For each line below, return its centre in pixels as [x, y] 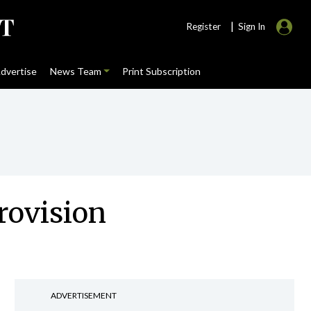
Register [203, 26]
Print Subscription [161, 71]
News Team [75, 71]
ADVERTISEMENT [83, 295]
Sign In [252, 26]
